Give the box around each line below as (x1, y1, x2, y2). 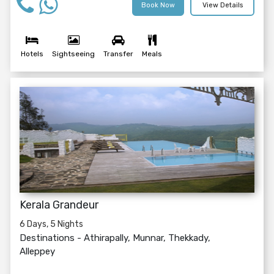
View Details (202, 1, 243, 9)
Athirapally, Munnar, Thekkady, (84, 232, 210, 243)
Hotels (21, 50, 43, 58)
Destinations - (20, 232, 84, 243)
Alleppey (20, 246, 55, 257)
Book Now (141, 1, 175, 9)
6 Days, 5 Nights (20, 219, 83, 229)
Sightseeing (52, 50, 95, 58)
